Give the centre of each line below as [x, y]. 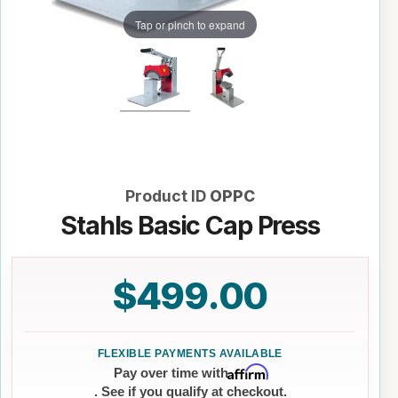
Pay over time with [171, 372]
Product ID [166, 196]
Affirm [247, 372]
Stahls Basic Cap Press [190, 226]
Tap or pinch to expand [190, 24]
